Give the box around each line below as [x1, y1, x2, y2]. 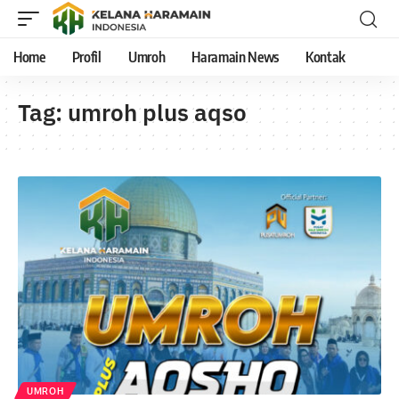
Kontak [305, 48, 346, 66]
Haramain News [191, 48, 280, 66]
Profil [71, 48, 102, 66]
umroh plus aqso [68, 97, 247, 127]
